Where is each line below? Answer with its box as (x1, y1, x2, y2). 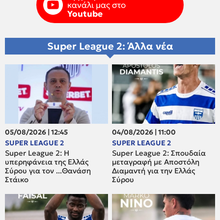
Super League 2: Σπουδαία (112, 148, 206, 158)
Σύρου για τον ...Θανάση (5, 165, 91, 175)
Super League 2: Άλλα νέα (47, 40, 173, 53)
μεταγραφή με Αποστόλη (112, 157, 200, 166)
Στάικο (5, 174, 28, 184)
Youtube (67, 8, 103, 20)
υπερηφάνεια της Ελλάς (5, 157, 88, 166)
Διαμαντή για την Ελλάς (112, 165, 195, 175)
